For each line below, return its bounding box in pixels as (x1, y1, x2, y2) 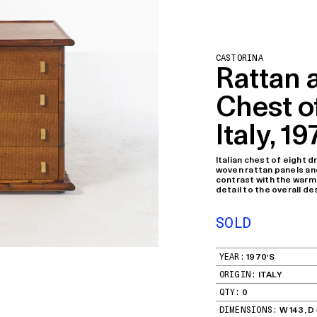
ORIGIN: (219, 268, 257, 279)
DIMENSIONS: (219, 304, 278, 315)
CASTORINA (215, 52, 263, 63)
